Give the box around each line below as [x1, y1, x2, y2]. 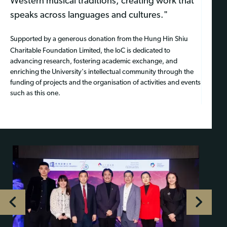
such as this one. [10, 90, 60, 98]
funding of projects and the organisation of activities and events [10, 79, 201, 87]
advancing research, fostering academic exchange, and [10, 58, 177, 66]
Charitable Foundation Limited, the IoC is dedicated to [10, 47, 170, 55]
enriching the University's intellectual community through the [10, 68, 194, 77]
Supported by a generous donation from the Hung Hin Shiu [10, 35, 188, 44]
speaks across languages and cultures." [10, 11, 168, 21]
